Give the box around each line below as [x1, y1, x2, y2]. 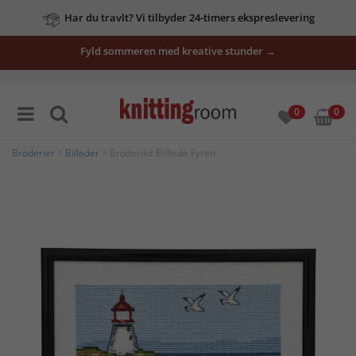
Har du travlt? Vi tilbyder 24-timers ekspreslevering [64, 10, 315, 25]
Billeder [65, 146, 99, 160]
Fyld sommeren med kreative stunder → [80, 44, 276, 58]
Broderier [12, 146, 55, 160]
